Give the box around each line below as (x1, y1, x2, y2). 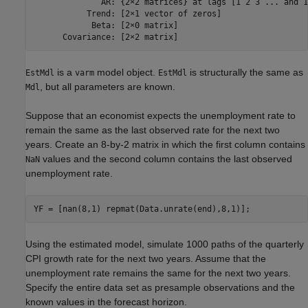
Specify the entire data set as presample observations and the (25, 282, 295, 294)
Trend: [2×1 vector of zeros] (33, 8, 221, 19)
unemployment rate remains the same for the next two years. (25, 267, 291, 279)
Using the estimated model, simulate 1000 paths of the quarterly (25, 239, 304, 250)
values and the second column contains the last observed (40, 153, 292, 165)
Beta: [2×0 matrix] (33, 20, 178, 30)
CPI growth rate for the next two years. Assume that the (25, 253, 266, 265)
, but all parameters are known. (40, 81, 175, 93)
